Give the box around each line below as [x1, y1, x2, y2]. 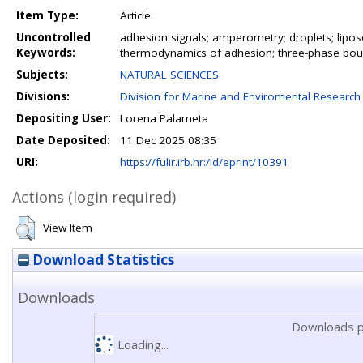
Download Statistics [29, 250, 174, 269]
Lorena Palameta [120, 111, 208, 126]
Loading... [117, 336, 169, 352]
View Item [43, 220, 92, 235]
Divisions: [16, 89, 70, 104]
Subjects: [16, 67, 68, 82]
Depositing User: [16, 111, 111, 126]
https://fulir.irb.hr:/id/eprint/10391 [120, 155, 288, 169]
